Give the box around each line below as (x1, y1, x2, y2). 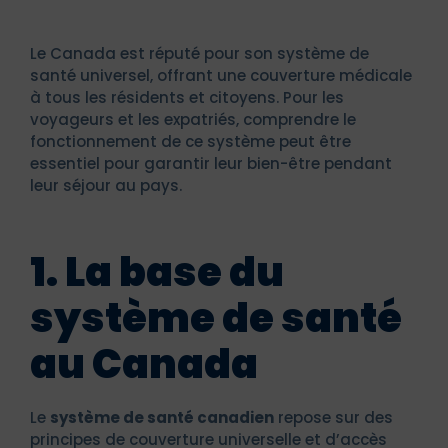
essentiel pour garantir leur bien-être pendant (30, 152, 392, 174)
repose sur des (274, 406, 393, 428)
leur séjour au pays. (30, 174, 182, 196)
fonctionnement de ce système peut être (30, 130, 351, 152)
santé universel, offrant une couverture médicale (30, 64, 412, 86)
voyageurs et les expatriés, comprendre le (30, 108, 356, 130)
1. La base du (30, 243, 284, 300)
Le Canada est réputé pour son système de (30, 42, 369, 64)
